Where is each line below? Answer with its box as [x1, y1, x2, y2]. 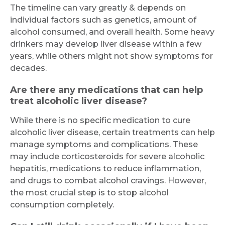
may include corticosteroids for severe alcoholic [10, 152, 204, 161]
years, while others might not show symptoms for [10, 51, 213, 61]
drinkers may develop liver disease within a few [10, 39, 201, 49]
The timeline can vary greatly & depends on [10, 3, 186, 13]
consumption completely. [10, 200, 114, 209]
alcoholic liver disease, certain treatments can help [10, 128, 215, 137]
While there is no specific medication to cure [10, 116, 190, 125]
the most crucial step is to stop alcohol [10, 188, 169, 197]
